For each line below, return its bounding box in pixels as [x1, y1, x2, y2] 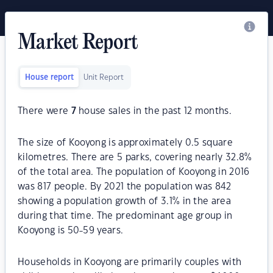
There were [18, 107, 71, 116]
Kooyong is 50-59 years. [18, 226, 124, 235]
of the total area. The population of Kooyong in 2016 [18, 168, 250, 177]
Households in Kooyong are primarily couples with [18, 258, 242, 267]
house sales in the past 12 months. [76, 107, 232, 116]
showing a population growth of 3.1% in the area [18, 197, 232, 206]
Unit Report [83, 74, 124, 81]
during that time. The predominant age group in [18, 211, 233, 221]
